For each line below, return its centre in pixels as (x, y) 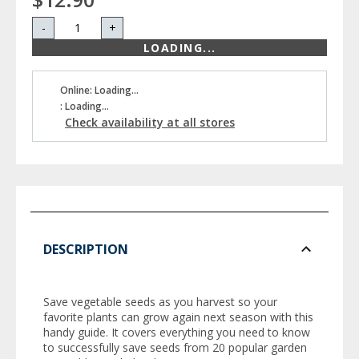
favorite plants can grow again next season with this (178, 317)
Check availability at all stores (150, 122)
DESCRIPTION (86, 249)
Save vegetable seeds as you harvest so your (160, 301)
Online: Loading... (99, 90)
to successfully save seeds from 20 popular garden (175, 347)
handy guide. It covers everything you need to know (177, 332)
